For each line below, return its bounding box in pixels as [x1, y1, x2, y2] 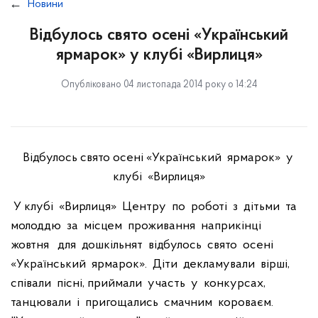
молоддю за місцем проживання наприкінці [11, 219, 264, 233]
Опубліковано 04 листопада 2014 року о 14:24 [60, 79, 258, 90]
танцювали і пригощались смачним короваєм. [11, 296, 273, 309]
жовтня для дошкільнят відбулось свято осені [11, 238, 276, 252]
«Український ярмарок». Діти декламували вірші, [11, 258, 292, 271]
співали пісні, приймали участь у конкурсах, [11, 277, 265, 290]
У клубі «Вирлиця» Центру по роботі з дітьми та [11, 200, 300, 214]
